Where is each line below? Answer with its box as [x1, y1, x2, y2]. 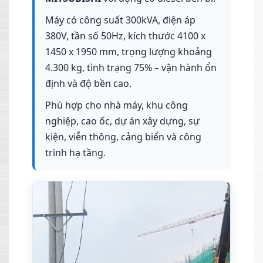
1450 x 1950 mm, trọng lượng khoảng [45, 45, 212, 59]
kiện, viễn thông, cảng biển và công [45, 130, 201, 144]
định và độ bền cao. [45, 77, 131, 90]
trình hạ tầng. [45, 146, 106, 160]
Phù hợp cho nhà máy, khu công [45, 99, 188, 112]
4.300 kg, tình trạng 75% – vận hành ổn [45, 61, 217, 75]
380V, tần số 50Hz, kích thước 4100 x [45, 29, 205, 43]
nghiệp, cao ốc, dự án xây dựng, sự [45, 114, 200, 128]
